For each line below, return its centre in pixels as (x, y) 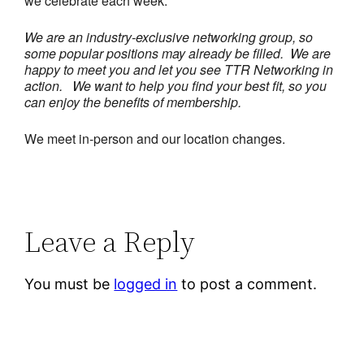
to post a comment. (247, 284)
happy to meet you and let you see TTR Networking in (179, 69)
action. (49, 85)
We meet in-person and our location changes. (155, 138)
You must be (69, 284)
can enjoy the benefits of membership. (133, 102)
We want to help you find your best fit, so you (200, 85)
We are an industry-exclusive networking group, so (169, 37)
